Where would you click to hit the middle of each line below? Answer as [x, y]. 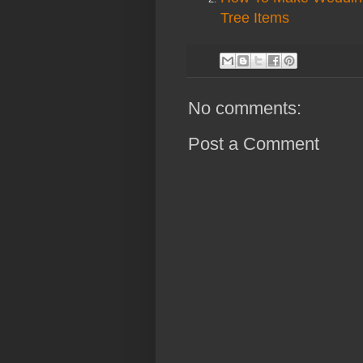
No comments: [245, 108]
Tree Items [255, 17]
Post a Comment [254, 143]
